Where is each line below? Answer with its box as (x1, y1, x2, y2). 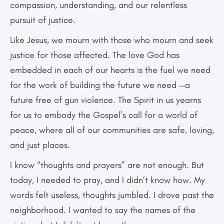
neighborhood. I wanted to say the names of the (10, 204, 195, 216)
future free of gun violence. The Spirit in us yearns (10, 94, 201, 106)
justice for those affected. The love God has (10, 49, 179, 61)
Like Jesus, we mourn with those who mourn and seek (10, 34, 213, 46)
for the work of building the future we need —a (10, 79, 190, 91)
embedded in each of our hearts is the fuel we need (10, 64, 210, 76)
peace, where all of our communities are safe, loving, (10, 124, 214, 136)
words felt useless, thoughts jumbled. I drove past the (10, 189, 214, 201)
